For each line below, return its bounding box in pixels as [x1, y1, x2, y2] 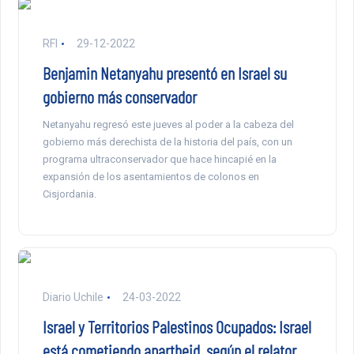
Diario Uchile [42, 291, 104, 304]
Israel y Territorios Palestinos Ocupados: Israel [42, 316, 311, 337]
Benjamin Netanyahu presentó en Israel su [42, 62, 287, 84]
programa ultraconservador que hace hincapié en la [42, 153, 277, 166]
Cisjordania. [42, 188, 96, 201]
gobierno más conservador [42, 86, 197, 107]
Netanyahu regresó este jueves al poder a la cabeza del [42, 119, 294, 131]
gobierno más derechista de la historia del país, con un [42, 136, 292, 149]
